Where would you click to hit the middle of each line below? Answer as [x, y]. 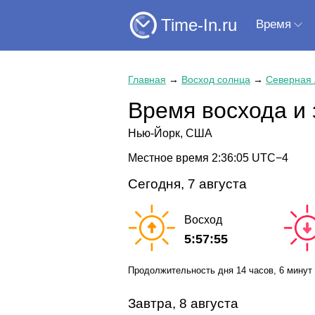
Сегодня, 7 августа [187, 184]
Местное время [170, 157]
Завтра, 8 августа [183, 303]
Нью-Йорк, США [170, 133]
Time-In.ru [199, 25]
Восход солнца [216, 79]
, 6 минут [293, 270]
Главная [147, 79]
